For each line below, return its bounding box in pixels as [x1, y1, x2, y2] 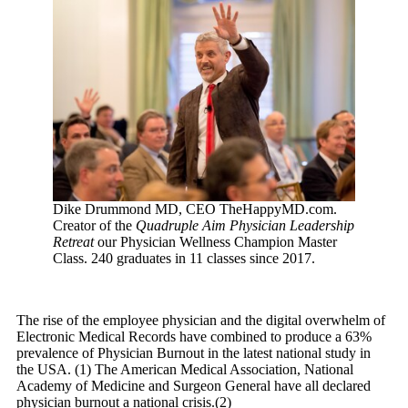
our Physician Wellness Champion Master [94, 234, 337, 250]
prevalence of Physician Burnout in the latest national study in [16, 345, 371, 362]
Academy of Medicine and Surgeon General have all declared [16, 378, 371, 394]
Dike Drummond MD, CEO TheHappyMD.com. [53, 201, 337, 218]
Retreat [53, 234, 94, 250]
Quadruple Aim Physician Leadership [136, 218, 354, 234]
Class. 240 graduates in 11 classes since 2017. [53, 250, 315, 267]
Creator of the [53, 218, 136, 234]
